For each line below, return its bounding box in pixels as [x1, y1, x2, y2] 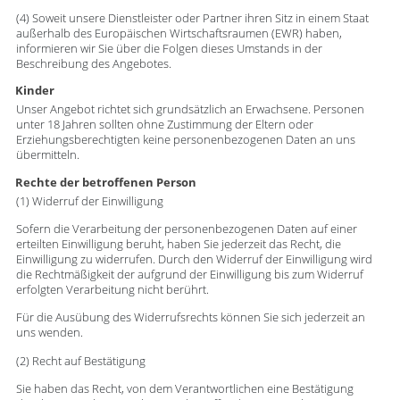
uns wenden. [15, 325, 83, 341]
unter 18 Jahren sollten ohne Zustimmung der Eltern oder [15, 117, 313, 133]
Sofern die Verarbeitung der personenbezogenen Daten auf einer [15, 221, 357, 237]
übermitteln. [15, 147, 79, 163]
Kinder [14, 83, 54, 99]
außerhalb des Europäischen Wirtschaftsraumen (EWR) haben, [15, 25, 342, 41]
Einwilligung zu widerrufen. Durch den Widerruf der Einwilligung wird [15, 251, 372, 267]
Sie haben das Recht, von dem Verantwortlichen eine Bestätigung [15, 381, 354, 397]
